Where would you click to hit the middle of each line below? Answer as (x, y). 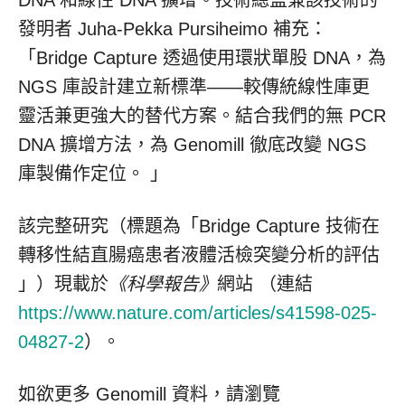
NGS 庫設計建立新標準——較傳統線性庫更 (194, 87)
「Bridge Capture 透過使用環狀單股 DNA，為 (202, 58)
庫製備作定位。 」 (93, 174)
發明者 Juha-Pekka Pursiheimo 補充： (173, 29)
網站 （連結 (265, 284)
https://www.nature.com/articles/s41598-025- (198, 313)
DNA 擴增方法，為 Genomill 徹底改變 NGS (192, 145)
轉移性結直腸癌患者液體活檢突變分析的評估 (199, 255)
